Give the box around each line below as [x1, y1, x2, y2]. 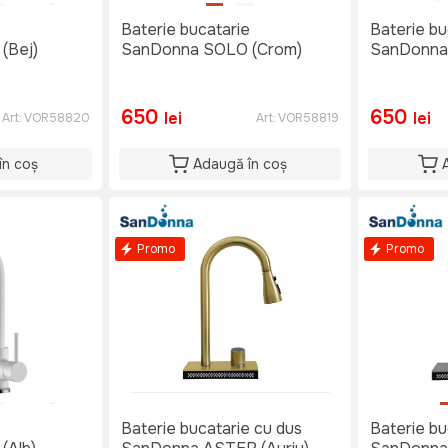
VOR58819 [278, 110, 339, 126]
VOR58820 [24, 110, 90, 126]
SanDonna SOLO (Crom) [121, 39, 302, 60]
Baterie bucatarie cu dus [121, 418, 302, 439]
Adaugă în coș [193, 155, 287, 173]
